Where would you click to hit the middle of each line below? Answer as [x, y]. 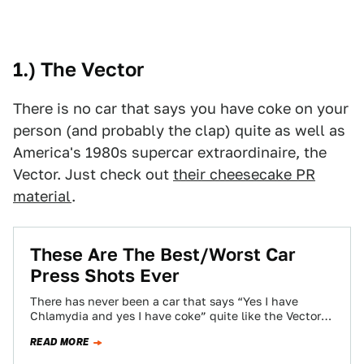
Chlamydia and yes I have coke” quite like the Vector [175, 316]
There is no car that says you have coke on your [181, 108]
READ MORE [60, 342]
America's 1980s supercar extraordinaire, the [170, 152]
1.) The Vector [78, 69]
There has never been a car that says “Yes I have [164, 301]
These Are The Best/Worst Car [163, 254]
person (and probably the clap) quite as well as [179, 130]
